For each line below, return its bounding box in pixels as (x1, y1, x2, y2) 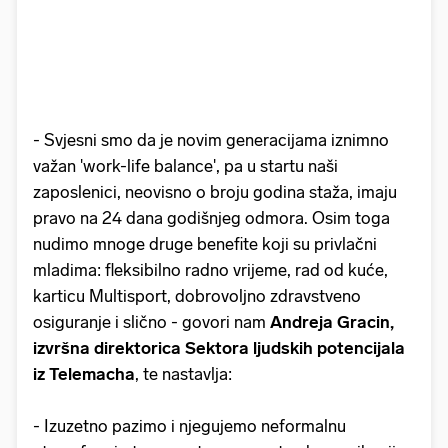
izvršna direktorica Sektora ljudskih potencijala (33, 337, 405, 358)
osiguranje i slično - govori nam (33, 311, 270, 332)
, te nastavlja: (135, 363, 236, 384)
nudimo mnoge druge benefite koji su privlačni (33, 233, 377, 254)
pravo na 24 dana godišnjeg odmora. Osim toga (33, 207, 390, 228)
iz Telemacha (33, 363, 135, 384)
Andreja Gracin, (270, 311, 394, 332)
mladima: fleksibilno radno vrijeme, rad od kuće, (33, 259, 388, 280)
